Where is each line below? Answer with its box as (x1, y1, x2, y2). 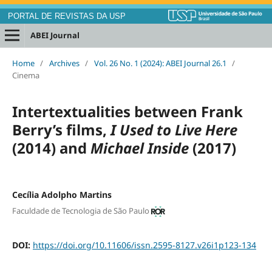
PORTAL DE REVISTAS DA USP (7, 12, 126, 21)
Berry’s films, (12, 120, 110, 140)
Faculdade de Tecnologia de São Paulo (12, 205, 149, 216)
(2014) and (12, 138, 90, 158)
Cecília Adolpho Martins (12, 189, 112, 201)
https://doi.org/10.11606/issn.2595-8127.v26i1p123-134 (32, 239, 256, 251)
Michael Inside (90, 138, 189, 158)
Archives (49, 58, 80, 69)
